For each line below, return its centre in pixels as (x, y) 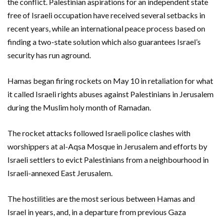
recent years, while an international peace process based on (106, 28)
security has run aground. (49, 55)
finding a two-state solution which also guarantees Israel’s (104, 41)
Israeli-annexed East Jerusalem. (60, 173)
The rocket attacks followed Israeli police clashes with (99, 133)
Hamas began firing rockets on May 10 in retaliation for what (110, 80)
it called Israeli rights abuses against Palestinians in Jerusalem (110, 94)
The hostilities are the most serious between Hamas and (101, 198)
